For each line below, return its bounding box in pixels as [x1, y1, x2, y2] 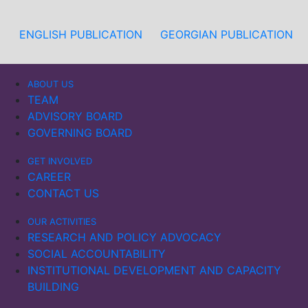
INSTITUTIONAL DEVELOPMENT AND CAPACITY [27, 263, 281, 277]
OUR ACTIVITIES [27, 216, 96, 227]
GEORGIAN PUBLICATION [160, 27, 293, 41]
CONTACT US [27, 186, 99, 200]
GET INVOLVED [27, 155, 92, 166]
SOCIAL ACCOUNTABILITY [27, 247, 166, 261]
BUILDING [27, 280, 79, 294]
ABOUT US [27, 78, 74, 89]
